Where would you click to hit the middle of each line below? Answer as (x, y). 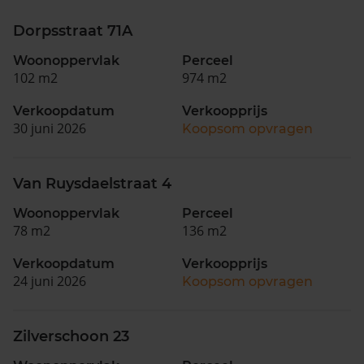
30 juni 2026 (50, 128)
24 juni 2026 (50, 281)
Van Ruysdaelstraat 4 (92, 183)
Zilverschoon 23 (71, 336)
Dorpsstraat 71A (73, 30)
